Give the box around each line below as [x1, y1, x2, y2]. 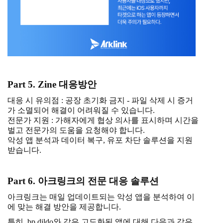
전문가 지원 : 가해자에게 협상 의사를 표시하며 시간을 [7, 116, 199, 125]
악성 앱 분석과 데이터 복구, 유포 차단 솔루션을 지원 [7, 136, 193, 145]
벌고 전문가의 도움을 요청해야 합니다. [7, 126, 145, 135]
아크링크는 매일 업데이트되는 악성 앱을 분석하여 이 [7, 193, 195, 202]
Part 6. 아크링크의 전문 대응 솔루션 [7, 176, 159, 187]
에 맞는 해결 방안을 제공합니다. [7, 203, 121, 212]
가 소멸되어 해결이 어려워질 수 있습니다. [7, 106, 155, 115]
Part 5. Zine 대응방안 [7, 79, 97, 90]
